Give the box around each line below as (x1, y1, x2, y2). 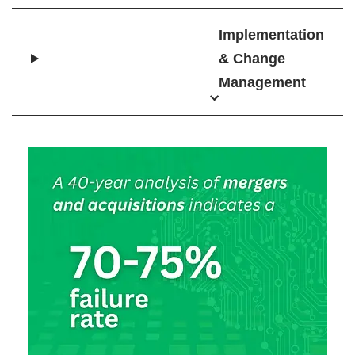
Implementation (219, 27, 324, 43)
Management (219, 74, 306, 90)
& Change (219, 51, 285, 67)
